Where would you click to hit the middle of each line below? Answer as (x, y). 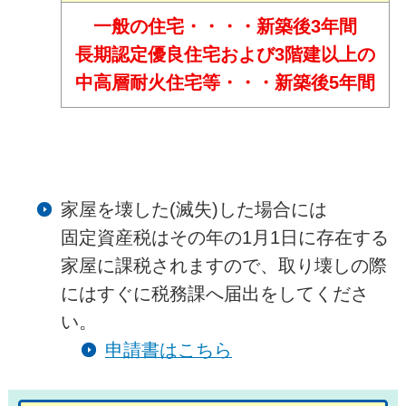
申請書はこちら (168, 350)
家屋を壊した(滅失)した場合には (193, 210)
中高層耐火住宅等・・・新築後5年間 (225, 83)
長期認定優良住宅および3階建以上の (225, 55)
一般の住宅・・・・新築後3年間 (225, 27)
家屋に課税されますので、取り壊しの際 (223, 266)
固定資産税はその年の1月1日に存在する (224, 238)
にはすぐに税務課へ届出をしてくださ (214, 294)
